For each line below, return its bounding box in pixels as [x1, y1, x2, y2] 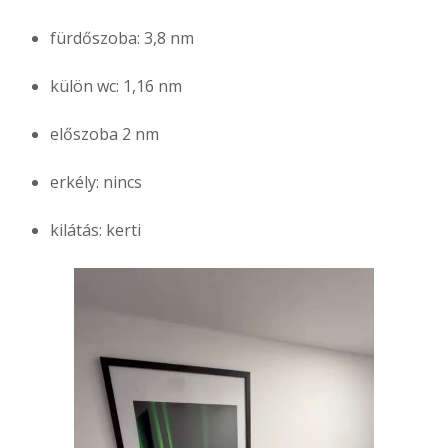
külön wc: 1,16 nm [50, 75, 182, 98]
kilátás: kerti [50, 219, 141, 242]
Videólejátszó [73, 270, 173, 293]
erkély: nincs [50, 171, 142, 194]
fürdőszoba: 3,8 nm [50, 27, 194, 50]
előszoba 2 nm [50, 123, 159, 146]
